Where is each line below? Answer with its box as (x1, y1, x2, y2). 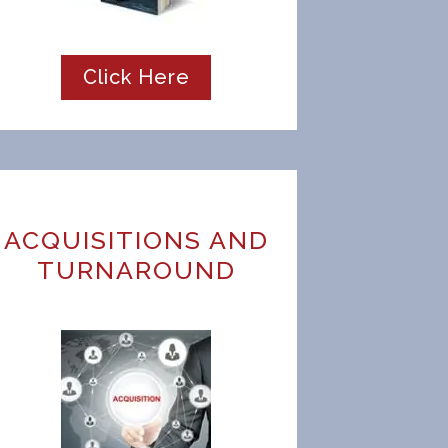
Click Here (82, 65, 190, 89)
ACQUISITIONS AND (3, 225, 269, 255)
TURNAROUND (36, 255, 236, 285)
